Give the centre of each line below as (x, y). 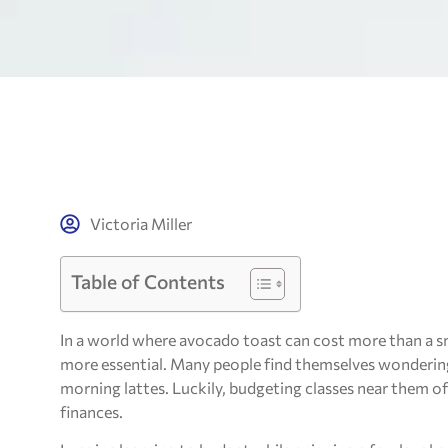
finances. (91, 411)
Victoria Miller (141, 223)
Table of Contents (148, 280)
